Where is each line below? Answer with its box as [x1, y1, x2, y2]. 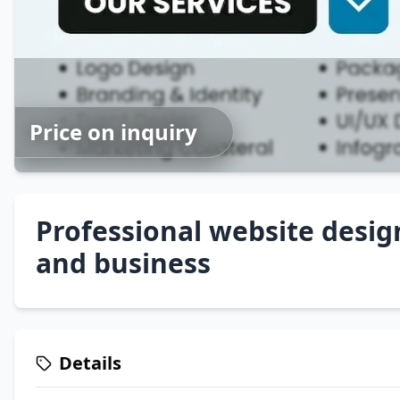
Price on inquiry [29, 117, 197, 146]
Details [59, 351, 121, 375]
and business [36, 245, 211, 281]
